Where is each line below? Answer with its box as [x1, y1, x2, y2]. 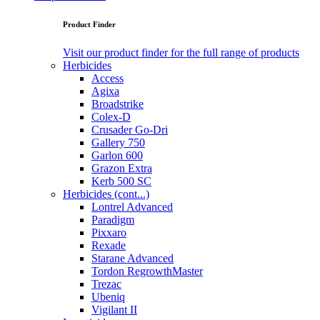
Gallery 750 [91, 136, 145, 149]
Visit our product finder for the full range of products [63, 46, 299, 59]
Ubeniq [91, 291, 125, 304]
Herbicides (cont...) [63, 188, 149, 201]
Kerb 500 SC [91, 175, 151, 188]
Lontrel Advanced [91, 201, 173, 214]
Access [91, 72, 124, 85]
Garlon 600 [91, 149, 143, 162]
